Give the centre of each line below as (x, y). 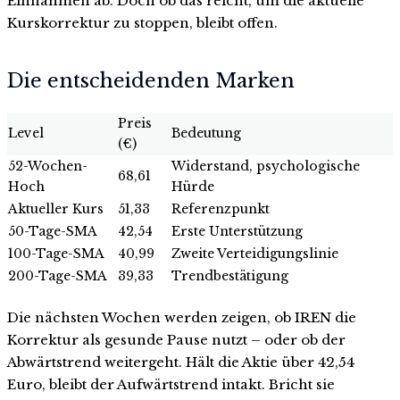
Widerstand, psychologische (266, 167)
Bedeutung (206, 133)
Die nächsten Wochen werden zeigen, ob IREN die (182, 318)
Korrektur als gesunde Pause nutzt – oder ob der (176, 340)
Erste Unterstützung (237, 232)
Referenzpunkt (221, 209)
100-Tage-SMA (56, 254)
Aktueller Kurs (56, 209)
